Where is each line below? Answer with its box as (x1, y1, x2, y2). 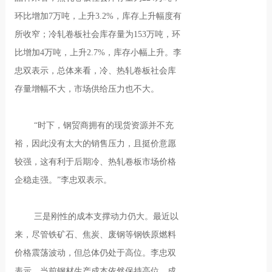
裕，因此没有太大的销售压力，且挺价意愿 (15, 139, 177, 148)
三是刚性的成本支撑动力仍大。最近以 (34, 212, 179, 221)
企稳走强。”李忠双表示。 (15, 175, 112, 185)
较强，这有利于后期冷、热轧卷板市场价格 (15, 157, 177, 166)
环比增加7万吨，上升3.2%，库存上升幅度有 (15, 12, 182, 21)
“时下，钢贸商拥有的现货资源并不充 (34, 121, 174, 130)
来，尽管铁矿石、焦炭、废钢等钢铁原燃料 (15, 230, 177, 239)
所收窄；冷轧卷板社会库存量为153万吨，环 (15, 30, 181, 39)
